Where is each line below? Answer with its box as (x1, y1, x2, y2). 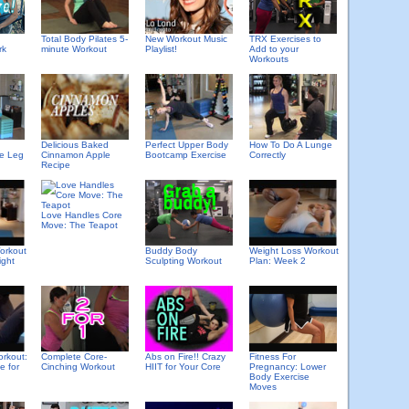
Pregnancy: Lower (249, 362, 326, 372)
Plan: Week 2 (249, 256, 306, 267)
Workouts (249, 54, 288, 65)
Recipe (41, 159, 70, 170)
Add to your (249, 44, 299, 55)
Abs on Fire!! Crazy (145, 351, 225, 362)
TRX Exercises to (249, 34, 321, 45)
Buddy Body (145, 246, 197, 257)
